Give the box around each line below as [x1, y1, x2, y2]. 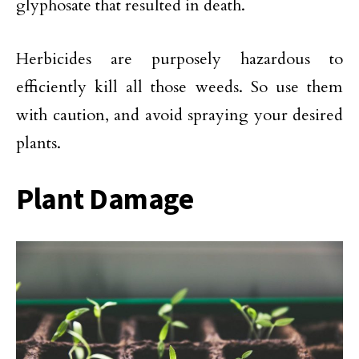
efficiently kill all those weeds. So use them [16, 76, 343, 98]
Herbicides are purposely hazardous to [16, 48, 343, 70]
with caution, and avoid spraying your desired [16, 104, 343, 126]
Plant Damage [16, 180, 194, 217]
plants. [16, 132, 61, 154]
